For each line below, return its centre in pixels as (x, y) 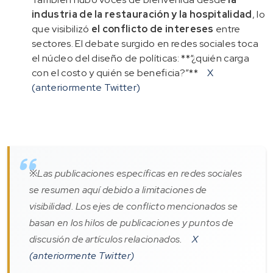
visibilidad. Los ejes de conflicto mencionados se (134, 206)
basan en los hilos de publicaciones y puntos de (132, 222)
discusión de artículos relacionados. (107, 239)
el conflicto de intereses (152, 29)
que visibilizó (62, 29)
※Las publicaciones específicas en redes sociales (136, 173)
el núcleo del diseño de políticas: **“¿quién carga (141, 58)
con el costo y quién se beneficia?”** (116, 73)
